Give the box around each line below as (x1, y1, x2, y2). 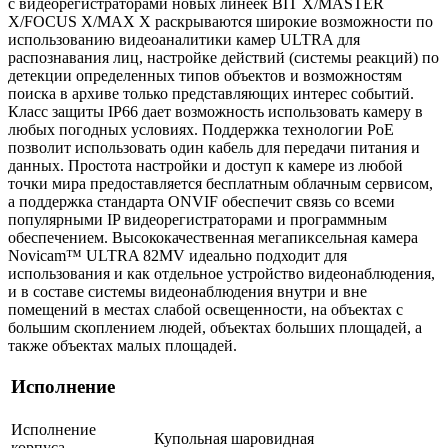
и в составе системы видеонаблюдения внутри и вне (8, 282, 367, 300)
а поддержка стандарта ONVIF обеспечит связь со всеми (8, 192, 395, 210)
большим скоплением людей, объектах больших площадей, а (8, 318, 422, 336)
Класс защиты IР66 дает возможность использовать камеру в (8, 102, 423, 120)
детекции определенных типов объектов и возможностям (8, 66, 402, 84)
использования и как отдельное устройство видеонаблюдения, (8, 264, 435, 282)
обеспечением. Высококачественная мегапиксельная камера (8, 228, 418, 246)
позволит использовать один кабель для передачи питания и (8, 138, 420, 156)
